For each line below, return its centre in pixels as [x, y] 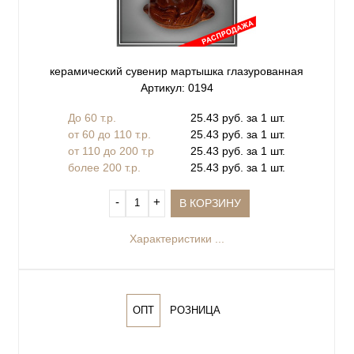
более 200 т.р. [104, 167]
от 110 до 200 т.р [111, 151]
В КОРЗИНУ [211, 203]
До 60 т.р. [92, 117]
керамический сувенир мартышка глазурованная [177, 72]
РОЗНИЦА [195, 310]
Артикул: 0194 [177, 88]
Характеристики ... [177, 238]
